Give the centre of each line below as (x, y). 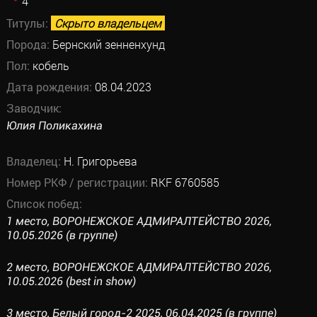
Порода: (29, 44)
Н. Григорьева (100, 161)
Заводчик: (34, 108)
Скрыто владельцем (108, 23)
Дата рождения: (50, 87)
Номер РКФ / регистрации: (78, 182)
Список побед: (44, 203)
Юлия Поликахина (54, 126)
